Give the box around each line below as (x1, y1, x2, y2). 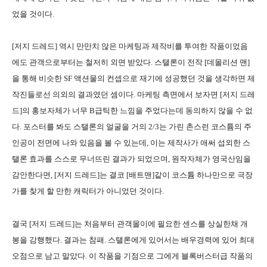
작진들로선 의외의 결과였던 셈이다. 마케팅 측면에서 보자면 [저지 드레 (12, 89, 255, 99)
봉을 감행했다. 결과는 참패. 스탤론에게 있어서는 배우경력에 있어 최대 (12, 235, 254, 244)
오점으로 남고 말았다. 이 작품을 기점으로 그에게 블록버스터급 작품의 (12, 251, 253, 260)
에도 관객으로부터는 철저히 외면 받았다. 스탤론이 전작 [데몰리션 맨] (12, 57, 250, 67)
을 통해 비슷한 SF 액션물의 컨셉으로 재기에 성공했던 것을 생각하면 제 (12, 73, 255, 83)
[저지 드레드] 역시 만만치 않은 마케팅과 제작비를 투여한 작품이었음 (12, 41, 248, 51)
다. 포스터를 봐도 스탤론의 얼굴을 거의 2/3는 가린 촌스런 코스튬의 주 (12, 122, 252, 131)
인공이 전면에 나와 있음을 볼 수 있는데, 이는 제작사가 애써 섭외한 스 (12, 138, 250, 147)
